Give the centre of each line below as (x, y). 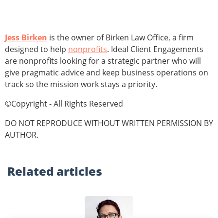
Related (32, 171)
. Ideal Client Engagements (155, 49)
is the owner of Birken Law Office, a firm (120, 38)
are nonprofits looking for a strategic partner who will (103, 61)
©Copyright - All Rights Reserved (64, 104)
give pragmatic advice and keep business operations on (107, 73)
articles (79, 171)
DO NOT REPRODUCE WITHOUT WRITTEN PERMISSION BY (109, 123)
